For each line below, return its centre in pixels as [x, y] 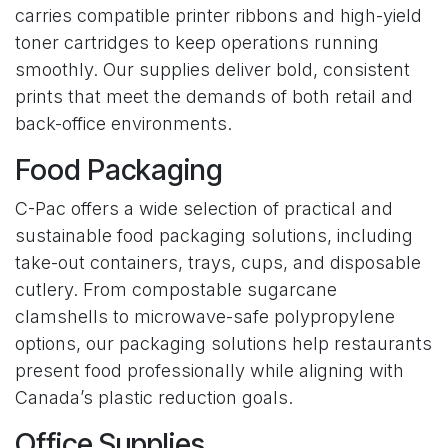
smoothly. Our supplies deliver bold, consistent [212, 70]
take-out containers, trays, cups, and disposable [218, 263]
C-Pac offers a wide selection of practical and [204, 209]
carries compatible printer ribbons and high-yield [218, 16]
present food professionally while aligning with [209, 371]
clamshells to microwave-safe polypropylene [205, 317]
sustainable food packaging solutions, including [214, 236]
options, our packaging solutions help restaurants [223, 344]
